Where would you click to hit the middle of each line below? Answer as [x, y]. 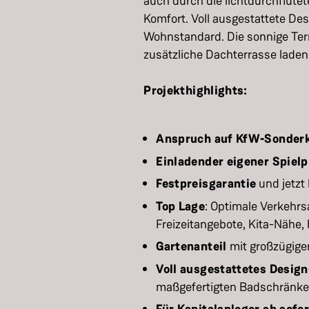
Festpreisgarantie [206, 183]
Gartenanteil [193, 246]
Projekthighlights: [196, 90]
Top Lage [181, 206]
